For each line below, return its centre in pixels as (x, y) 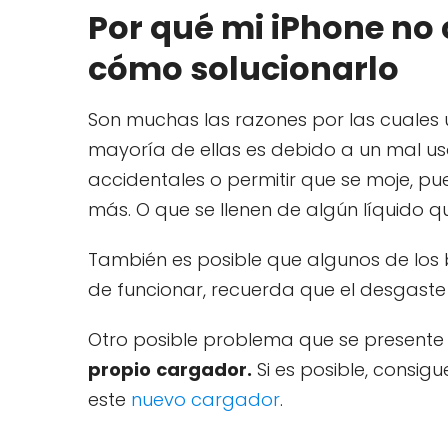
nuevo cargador (205, 399)
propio (119, 369)
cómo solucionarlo (243, 68)
